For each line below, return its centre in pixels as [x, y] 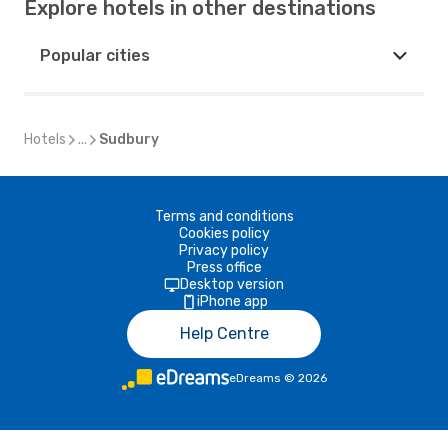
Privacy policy [224, 250]
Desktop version [232, 284]
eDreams [254, 378]
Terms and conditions [224, 216]
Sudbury [129, 139]
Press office [224, 267]
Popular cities [95, 55]
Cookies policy [224, 233]
